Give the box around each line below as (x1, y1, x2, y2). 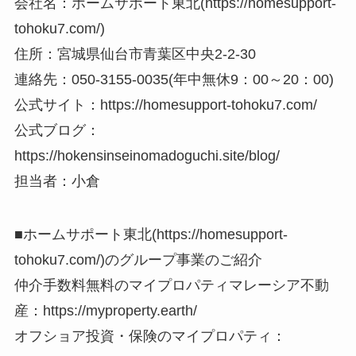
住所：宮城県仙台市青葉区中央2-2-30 (14, 45, 256, 62)
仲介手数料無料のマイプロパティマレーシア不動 (14, 277, 329, 294)
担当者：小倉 (14, 172, 100, 189)
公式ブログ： (14, 122, 100, 138)
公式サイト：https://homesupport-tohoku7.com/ (14, 96, 317, 113)
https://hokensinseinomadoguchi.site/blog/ (14, 147, 280, 164)
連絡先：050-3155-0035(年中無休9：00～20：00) (14, 71, 334, 87)
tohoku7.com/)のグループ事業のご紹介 (14, 252, 262, 269)
